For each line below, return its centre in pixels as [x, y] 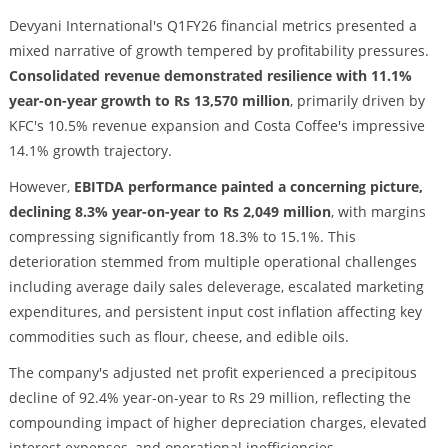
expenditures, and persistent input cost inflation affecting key [215, 312]
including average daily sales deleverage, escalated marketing [216, 287]
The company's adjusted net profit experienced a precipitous [212, 372]
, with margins [378, 212]
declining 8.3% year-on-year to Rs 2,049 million [169, 212]
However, [41, 187]
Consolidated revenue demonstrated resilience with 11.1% [210, 76]
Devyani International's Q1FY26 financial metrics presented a [212, 26]
